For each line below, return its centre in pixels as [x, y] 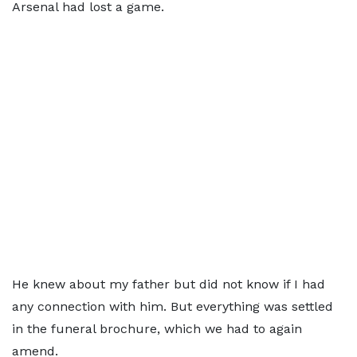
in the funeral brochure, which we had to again [157, 329]
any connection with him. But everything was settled [173, 306]
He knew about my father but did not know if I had [169, 284]
